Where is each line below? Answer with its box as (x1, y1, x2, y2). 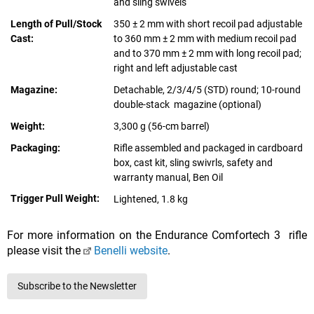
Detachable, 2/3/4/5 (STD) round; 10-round (114, 84, 301, 96)
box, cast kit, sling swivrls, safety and (114, 157, 273, 169)
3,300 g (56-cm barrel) (114, 121, 210, 132)
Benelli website (93, 244, 168, 258)
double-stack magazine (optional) (114, 99, 261, 111)
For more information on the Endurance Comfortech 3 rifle (7, 228, 307, 243)
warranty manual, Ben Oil (114, 172, 223, 184)
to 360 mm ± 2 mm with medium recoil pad (114, 33, 296, 45)
